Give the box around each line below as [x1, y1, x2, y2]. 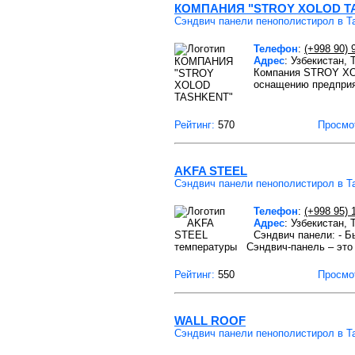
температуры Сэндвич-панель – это [174, 241, 353, 253]
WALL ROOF [174, 314, 246, 327]
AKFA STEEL [174, 164, 247, 177]
